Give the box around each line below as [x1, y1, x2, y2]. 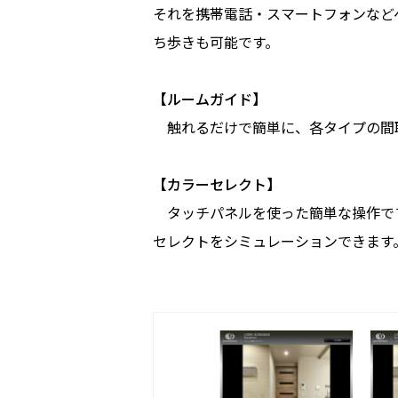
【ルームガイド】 [153, 87, 267, 109]
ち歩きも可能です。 [153, 30, 279, 52]
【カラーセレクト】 [153, 172, 281, 195]
